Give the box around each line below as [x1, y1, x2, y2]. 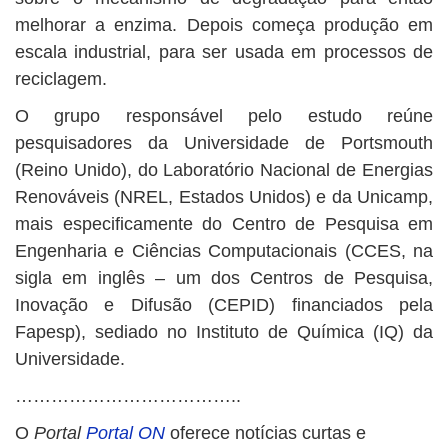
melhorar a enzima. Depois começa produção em [15, 15, 433, 35]
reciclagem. [15, 69, 107, 89]
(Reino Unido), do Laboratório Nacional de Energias [15, 160, 433, 180]
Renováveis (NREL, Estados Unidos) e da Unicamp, [15, 187, 433, 207]
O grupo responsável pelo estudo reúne [15, 106, 433, 126]
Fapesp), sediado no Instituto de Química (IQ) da [15, 322, 433, 342]
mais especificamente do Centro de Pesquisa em [15, 214, 433, 234]
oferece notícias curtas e [165, 423, 366, 443]
